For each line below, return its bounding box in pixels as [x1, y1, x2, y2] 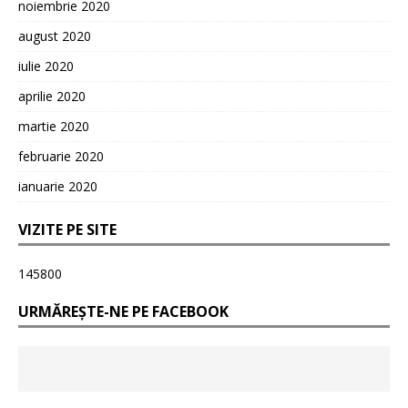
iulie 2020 [18, 56, 74, 75]
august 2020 [18, 26, 91, 45]
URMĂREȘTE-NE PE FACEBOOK [18, 301, 229, 321]
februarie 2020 [18, 147, 104, 165]
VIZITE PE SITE [18, 219, 117, 240]
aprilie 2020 [18, 87, 86, 105]
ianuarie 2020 [18, 177, 97, 195]
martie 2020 [18, 117, 89, 135]
